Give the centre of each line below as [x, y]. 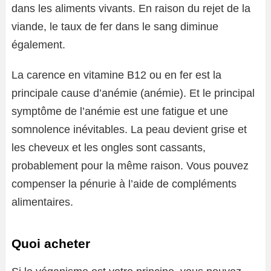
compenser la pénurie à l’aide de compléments [124, 184]
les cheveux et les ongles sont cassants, [109, 148]
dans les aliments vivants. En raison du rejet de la [131, 8]
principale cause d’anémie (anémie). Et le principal [133, 93]
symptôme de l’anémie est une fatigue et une [120, 111]
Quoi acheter [51, 243]
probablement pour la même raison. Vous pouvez [130, 166]
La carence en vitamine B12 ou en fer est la [116, 75]
